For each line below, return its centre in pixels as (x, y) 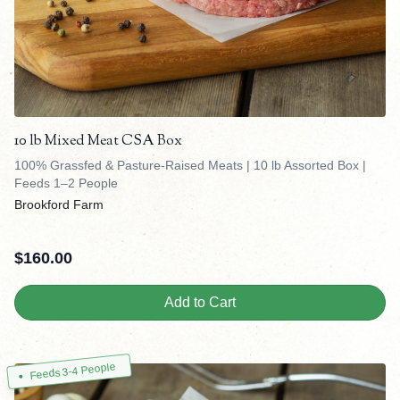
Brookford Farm (59, 205)
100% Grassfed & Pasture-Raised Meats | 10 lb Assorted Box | (190, 166)
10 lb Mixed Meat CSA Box (98, 142)
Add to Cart (200, 303)
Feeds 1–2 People (66, 183)
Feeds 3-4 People (73, 372)
